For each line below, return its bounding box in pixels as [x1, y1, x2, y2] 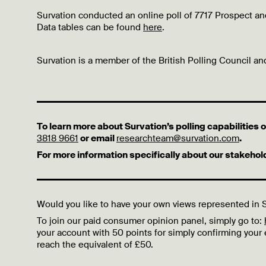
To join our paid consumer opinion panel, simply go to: [37, 215, 264, 227]
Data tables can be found [37, 21, 143, 33]
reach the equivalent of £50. [37, 239, 153, 251]
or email [78, 132, 116, 144]
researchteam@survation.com [116, 132, 239, 144]
